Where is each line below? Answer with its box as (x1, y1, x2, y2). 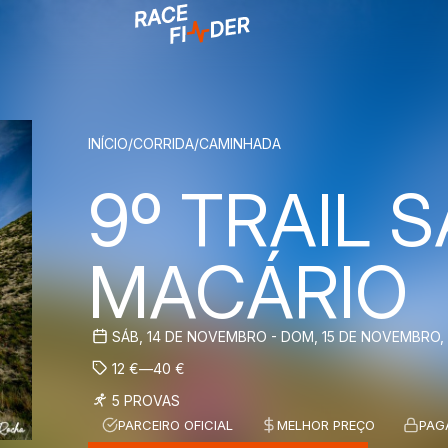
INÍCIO (88, 135, 128, 152)
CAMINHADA (199, 135, 281, 152)
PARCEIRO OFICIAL (118, 417, 233, 433)
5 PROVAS (112, 391, 180, 409)
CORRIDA (133, 135, 194, 152)
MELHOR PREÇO (277, 417, 375, 433)
